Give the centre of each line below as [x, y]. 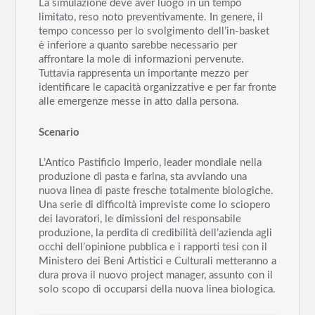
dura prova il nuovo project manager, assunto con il [155, 276]
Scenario [59, 132]
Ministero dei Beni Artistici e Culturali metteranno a [157, 262]
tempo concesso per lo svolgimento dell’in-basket [154, 31]
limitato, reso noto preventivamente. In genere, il [150, 17]
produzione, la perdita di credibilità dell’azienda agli [155, 233]
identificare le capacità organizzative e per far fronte [157, 87]
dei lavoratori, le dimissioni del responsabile [140, 219]
